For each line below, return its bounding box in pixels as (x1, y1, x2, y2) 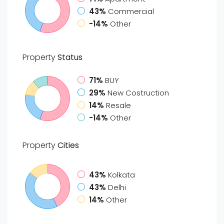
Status (55, 51, 82, 63)
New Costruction (107, 87, 169, 98)
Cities (55, 139, 79, 151)
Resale (106, 100, 131, 110)
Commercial (108, 5, 154, 16)
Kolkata (108, 169, 135, 180)
